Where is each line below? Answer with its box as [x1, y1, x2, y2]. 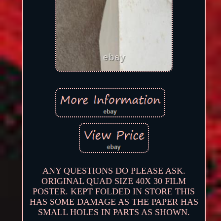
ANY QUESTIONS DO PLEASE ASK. [42, 165, 185, 176]
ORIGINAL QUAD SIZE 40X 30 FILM [41, 176, 186, 186]
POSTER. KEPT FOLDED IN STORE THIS [33, 186, 195, 196]
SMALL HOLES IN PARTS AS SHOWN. [37, 207, 190, 217]
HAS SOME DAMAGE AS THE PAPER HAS [29, 196, 198, 207]
